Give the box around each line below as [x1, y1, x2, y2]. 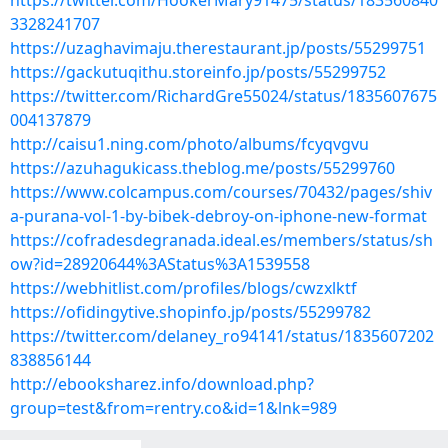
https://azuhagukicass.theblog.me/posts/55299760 [10, 157, 395, 179]
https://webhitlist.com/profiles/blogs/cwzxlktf [10, 277, 357, 299]
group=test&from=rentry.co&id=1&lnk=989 [10, 397, 337, 419]
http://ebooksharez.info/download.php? [10, 373, 314, 395]
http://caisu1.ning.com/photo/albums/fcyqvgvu [10, 133, 369, 155]
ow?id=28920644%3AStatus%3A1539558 [10, 253, 310, 275]
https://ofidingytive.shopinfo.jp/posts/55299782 [10, 301, 371, 323]
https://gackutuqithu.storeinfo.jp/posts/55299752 [10, 61, 386, 83]
